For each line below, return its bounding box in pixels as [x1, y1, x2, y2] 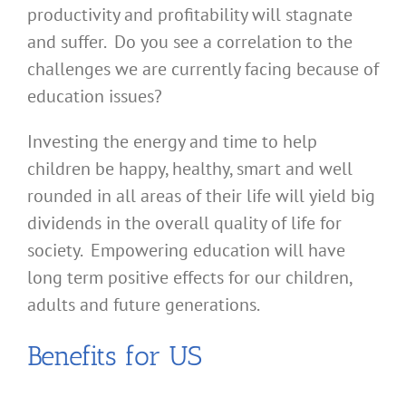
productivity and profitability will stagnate [27, 3, 353, 27]
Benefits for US [27, 340, 202, 373]
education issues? [27, 84, 162, 109]
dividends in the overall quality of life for [27, 211, 342, 236]
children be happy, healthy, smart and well [27, 157, 353, 181]
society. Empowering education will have [27, 238, 345, 263]
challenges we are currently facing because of [27, 57, 379, 82]
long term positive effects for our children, [27, 266, 352, 290]
